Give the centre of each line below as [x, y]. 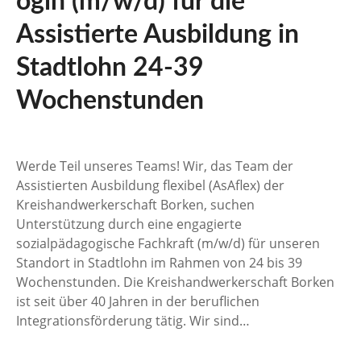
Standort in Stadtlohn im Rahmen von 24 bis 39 [159, 262]
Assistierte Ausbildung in [158, 34]
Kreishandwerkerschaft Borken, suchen [135, 204]
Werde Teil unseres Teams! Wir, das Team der [155, 166]
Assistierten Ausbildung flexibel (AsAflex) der [150, 185]
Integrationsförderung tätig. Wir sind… [133, 320]
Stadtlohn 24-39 [110, 67]
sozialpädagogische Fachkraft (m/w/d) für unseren [168, 243]
